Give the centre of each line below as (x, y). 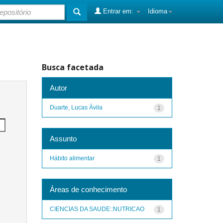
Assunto (63, 138)
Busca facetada (72, 67)
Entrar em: (118, 11)
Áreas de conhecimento (88, 189)
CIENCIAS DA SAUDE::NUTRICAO (97, 209)
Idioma (158, 11)
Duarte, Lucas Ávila (76, 107)
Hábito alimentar (72, 158)
